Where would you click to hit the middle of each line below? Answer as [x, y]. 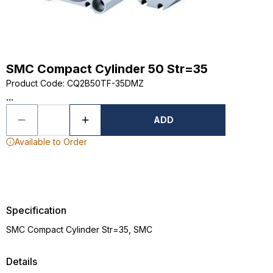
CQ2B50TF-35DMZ [105, 83]
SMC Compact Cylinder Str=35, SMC [79, 229]
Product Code [34, 83]
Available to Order [51, 142]
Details [22, 261]
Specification [36, 210]
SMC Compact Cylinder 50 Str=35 [107, 69]
